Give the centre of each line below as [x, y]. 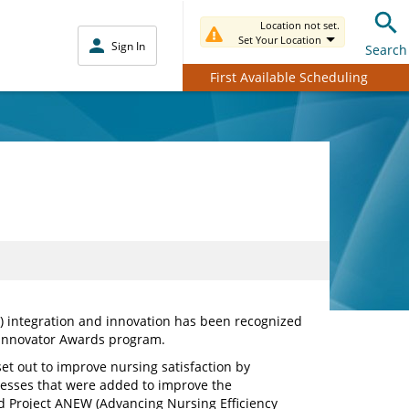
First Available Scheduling [288, 77]
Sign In [128, 46]
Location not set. [300, 25]
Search [386, 49]
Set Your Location [280, 40]
